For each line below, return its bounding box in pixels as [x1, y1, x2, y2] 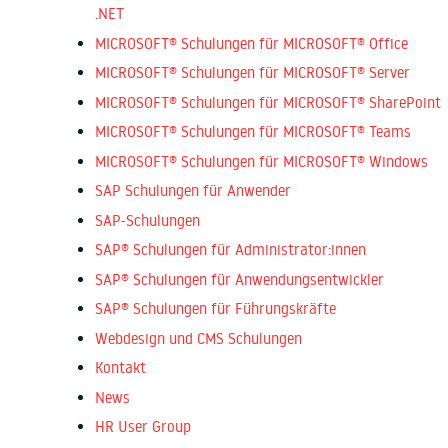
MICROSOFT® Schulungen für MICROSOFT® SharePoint [95, 92, 441, 112]
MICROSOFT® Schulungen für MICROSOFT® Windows [95, 151, 428, 171]
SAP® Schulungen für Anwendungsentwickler [95, 269, 384, 289]
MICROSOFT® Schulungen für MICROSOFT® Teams [95, 122, 411, 142]
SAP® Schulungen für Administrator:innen [95, 240, 366, 260]
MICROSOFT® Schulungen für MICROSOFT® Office [95, 33, 408, 53]
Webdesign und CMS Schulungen [95, 328, 302, 348]
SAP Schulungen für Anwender [95, 181, 291, 201]
